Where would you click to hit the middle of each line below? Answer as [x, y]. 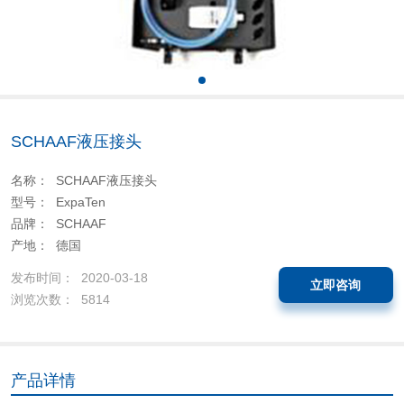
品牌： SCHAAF [58, 224]
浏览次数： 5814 [60, 299]
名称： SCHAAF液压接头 [83, 181]
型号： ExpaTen [58, 202]
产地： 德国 [46, 246]
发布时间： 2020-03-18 [79, 277]
